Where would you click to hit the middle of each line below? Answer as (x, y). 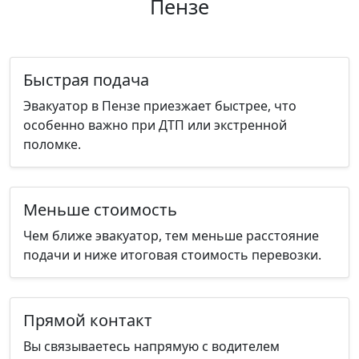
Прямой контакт (88, 320)
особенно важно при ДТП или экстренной (155, 125)
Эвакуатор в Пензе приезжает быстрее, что (160, 105)
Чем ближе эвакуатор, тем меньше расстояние (171, 235)
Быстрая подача (86, 79)
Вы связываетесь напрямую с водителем (151, 346)
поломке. (52, 144)
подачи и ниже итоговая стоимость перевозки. (172, 254)
